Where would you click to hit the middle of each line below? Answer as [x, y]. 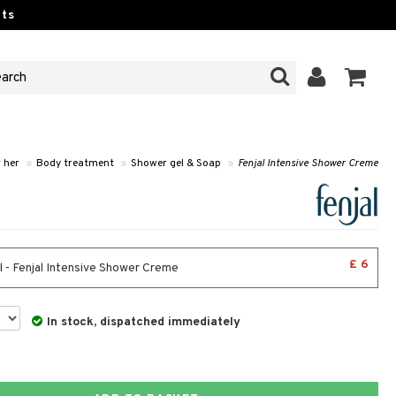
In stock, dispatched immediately [144, 322]
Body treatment [75, 164]
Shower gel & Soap [176, 164]
